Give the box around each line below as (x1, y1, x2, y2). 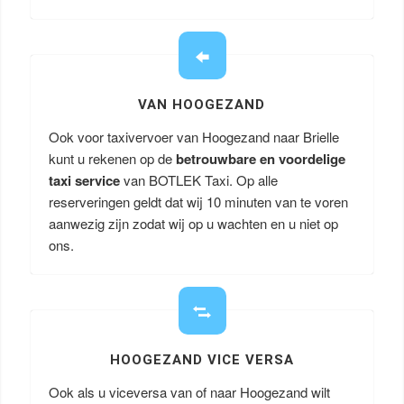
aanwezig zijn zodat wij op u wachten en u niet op (48, 214, 338, 233)
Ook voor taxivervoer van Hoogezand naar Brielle (48, 127, 339, 146)
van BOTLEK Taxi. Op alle (119, 170, 278, 189)
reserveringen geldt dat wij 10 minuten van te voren (48, 192, 348, 211)
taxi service (48, 170, 120, 190)
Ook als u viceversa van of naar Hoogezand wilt (48, 382, 330, 401)
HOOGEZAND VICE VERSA (109, 352, 294, 368)
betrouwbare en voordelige (175, 149, 345, 169)
